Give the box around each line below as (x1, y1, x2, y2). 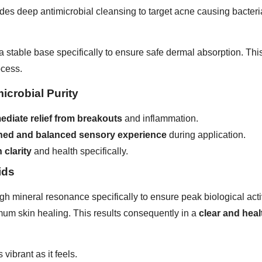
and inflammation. (122, 113, 198, 123)
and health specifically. (32, 146, 128, 156)
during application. (167, 129, 246, 140)
